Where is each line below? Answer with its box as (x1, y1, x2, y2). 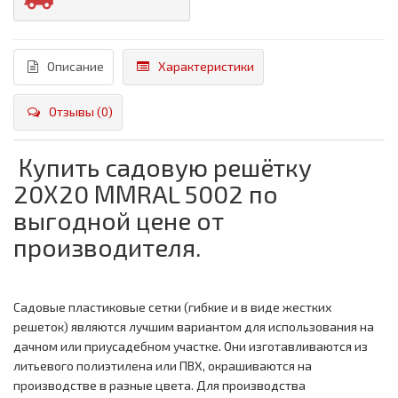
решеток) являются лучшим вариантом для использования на (13, 319, 374, 335)
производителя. (13, 232, 201, 263)
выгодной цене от (13, 205, 224, 236)
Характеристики (158, 59, 254, 75)
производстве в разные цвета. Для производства (13, 378, 306, 394)
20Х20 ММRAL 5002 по (13, 179, 278, 210)
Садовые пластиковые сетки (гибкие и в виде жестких (13, 299, 331, 315)
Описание (47, 59, 104, 75)
